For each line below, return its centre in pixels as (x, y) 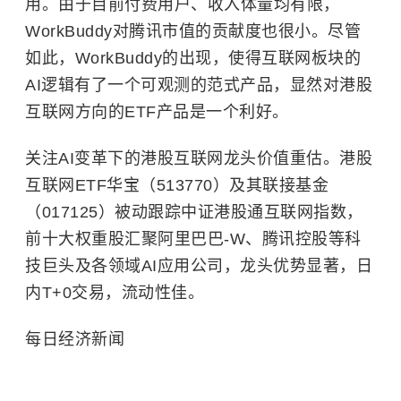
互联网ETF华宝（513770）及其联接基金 (177, 185)
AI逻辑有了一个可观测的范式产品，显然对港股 (199, 85)
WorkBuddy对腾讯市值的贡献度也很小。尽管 (193, 31)
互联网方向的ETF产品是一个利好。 (157, 112)
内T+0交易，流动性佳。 (115, 293)
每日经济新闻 (75, 339)
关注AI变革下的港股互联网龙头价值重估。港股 (199, 158)
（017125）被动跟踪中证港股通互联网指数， (194, 212)
